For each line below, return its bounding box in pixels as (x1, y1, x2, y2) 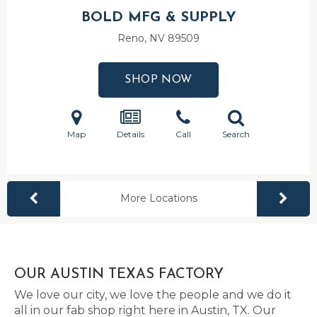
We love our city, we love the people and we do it (14, 288, 292, 301)
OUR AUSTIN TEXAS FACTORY (14, 267, 224, 282)
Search (222, 129, 250, 139)
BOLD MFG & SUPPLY (81, 11, 236, 25)
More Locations (120, 192, 197, 204)
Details (117, 129, 144, 139)
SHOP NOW (125, 74, 192, 86)
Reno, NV (117, 32, 168, 45)
